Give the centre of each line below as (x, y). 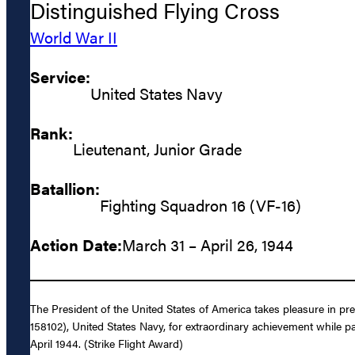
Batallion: (65, 189)
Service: (60, 77)
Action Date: (76, 244)
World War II (74, 37)
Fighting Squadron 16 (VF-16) (200, 204)
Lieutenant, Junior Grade (157, 149)
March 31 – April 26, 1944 (208, 244)
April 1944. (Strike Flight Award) (107, 344)
